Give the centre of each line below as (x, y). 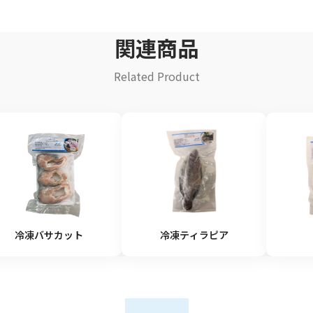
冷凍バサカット (49, 235)
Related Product (156, 77)
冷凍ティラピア (194, 235)
